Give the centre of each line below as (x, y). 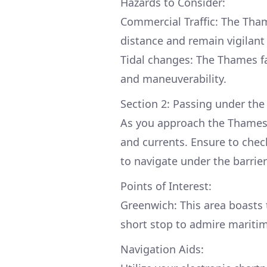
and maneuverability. (173, 78)
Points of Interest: (166, 186)
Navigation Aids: (162, 249)
